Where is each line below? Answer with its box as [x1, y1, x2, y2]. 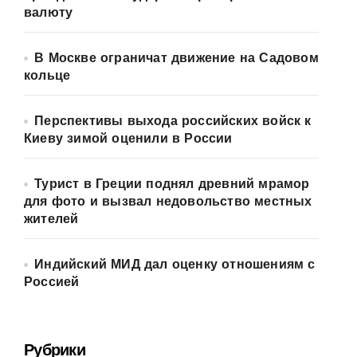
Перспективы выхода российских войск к [34, 116, 312, 128]
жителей [24, 214, 79, 226]
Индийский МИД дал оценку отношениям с [34, 259, 316, 272]
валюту [24, 7, 73, 20]
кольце [24, 70, 71, 83]
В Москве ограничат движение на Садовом [34, 53, 319, 65]
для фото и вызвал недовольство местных [24, 196, 312, 209]
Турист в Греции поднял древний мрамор [34, 178, 310, 191]
